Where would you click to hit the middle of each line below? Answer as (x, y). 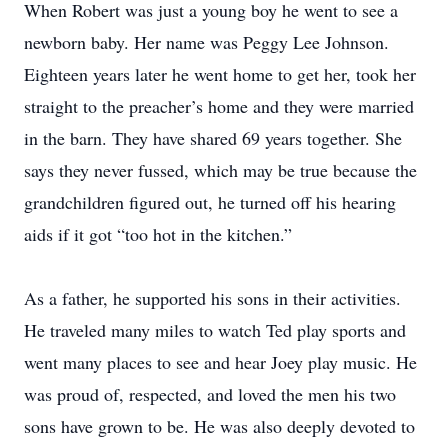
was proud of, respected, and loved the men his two (210, 394)
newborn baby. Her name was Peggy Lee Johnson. (206, 42)
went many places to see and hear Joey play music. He (220, 362)
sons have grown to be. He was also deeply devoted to (219, 426)
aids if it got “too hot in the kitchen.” (163, 234)
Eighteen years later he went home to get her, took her (220, 74)
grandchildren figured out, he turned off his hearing (210, 202)
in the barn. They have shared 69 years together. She (213, 138)
